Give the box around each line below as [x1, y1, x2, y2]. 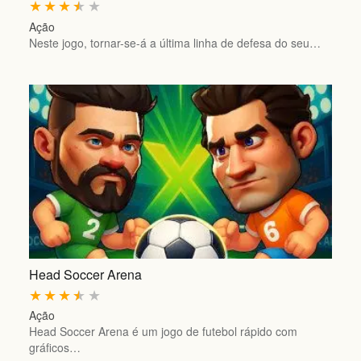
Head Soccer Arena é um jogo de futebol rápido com [28, 323, 297, 340]
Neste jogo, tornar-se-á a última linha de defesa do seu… [28, 34, 321, 51]
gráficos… [28, 339, 81, 356]
